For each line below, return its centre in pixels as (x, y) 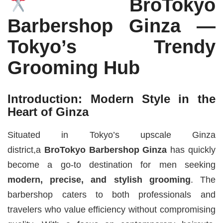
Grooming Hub (74, 67)
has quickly (191, 150)
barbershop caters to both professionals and (111, 195)
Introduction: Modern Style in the (111, 99)
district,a (26, 150)
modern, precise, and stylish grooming (99, 180)
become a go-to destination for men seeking (111, 165)
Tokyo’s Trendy (111, 46)
